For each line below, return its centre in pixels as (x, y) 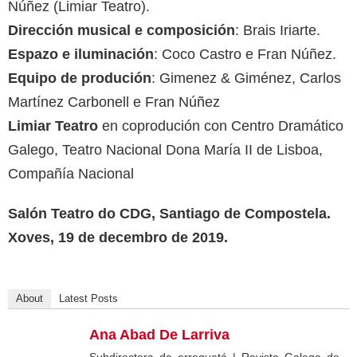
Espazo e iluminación (81, 55)
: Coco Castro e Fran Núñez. (245, 55)
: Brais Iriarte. (278, 31)
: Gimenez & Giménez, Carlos (246, 78)
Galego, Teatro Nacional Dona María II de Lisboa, (165, 150)
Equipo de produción (80, 78)
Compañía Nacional (71, 174)
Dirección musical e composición (122, 31)
